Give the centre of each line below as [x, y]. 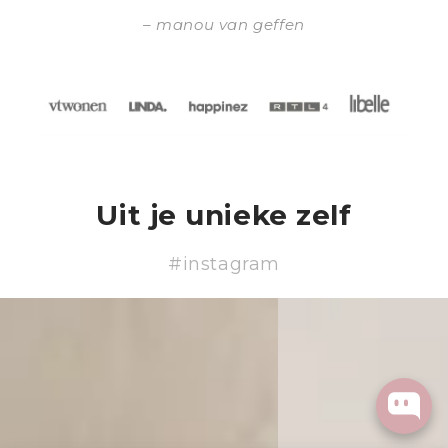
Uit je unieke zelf [224, 215]
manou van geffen [230, 24]
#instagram [224, 264]
